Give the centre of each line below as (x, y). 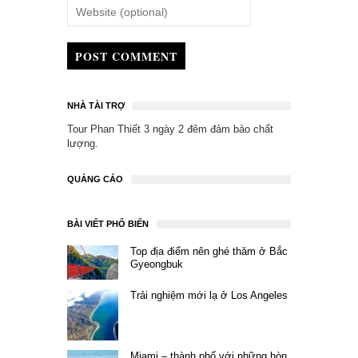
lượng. (83, 144)
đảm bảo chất (240, 129)
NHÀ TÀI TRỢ (96, 106)
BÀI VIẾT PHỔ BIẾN (108, 224)
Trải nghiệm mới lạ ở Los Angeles (209, 295)
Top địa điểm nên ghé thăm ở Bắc (209, 252)
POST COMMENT (126, 56)
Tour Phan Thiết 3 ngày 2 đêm (137, 129)
